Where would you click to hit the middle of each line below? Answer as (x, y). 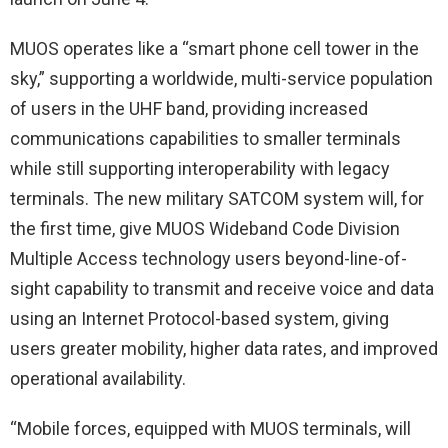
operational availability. (98, 378)
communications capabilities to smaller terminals (205, 138)
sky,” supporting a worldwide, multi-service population (221, 78)
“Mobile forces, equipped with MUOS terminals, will (210, 428)
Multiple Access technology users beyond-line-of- (208, 258)
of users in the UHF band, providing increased (189, 108)
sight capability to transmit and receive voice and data (222, 288)
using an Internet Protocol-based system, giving (199, 318)
